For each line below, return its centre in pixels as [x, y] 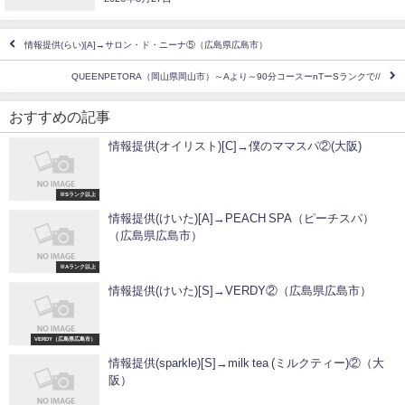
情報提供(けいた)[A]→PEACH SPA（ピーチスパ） [241, 218]
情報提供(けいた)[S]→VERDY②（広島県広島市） [240, 290]
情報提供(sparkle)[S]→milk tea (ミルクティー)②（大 [246, 363]
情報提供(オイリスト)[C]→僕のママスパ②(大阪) [235, 146]
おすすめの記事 [60, 116]
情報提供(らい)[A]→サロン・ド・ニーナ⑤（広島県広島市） [146, 44]
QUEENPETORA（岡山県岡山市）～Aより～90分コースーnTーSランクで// [226, 77]
